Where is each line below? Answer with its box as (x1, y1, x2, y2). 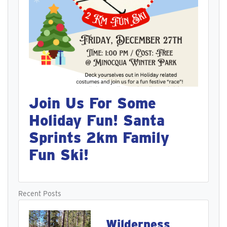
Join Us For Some (29, 94, 156, 112)
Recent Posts (18, 188, 61, 198)
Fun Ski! (29, 145, 89, 164)
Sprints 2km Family (29, 128, 169, 146)
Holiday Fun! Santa (29, 111, 165, 129)
